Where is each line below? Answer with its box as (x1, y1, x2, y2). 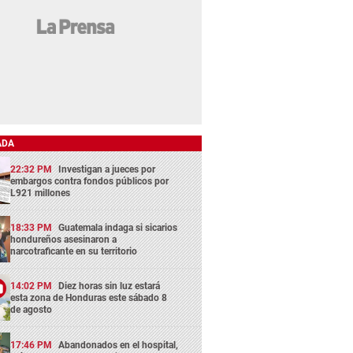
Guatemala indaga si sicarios (58, 221, 178, 233)
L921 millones (10, 187, 71, 199)
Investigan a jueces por (58, 163, 156, 175)
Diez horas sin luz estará (58, 281, 161, 292)
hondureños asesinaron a (10, 233, 117, 245)
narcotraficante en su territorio (10, 245, 138, 257)
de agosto (10, 304, 53, 316)
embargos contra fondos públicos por (10, 175, 169, 187)
